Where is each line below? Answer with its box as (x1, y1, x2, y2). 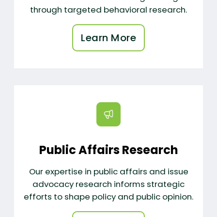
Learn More (81, 31, 136, 45)
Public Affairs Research (39, 142, 178, 158)
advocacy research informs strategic (32, 178, 185, 190)
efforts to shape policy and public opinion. (24, 190, 193, 202)
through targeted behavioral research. (30, 4, 187, 16)
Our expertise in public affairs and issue (29, 165, 188, 177)
